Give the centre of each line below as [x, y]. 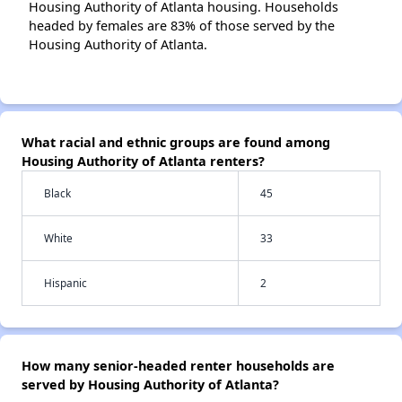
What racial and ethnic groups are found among [176, 142]
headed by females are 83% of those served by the [182, 26]
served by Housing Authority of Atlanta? [150, 385]
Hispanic [66, 283]
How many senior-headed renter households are [178, 366]
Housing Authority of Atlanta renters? [143, 161]
